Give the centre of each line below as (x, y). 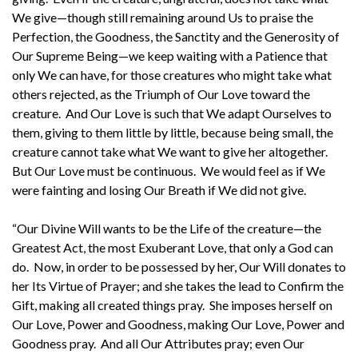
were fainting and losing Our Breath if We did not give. (159, 189)
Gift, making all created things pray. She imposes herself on (172, 304)
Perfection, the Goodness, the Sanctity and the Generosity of (176, 36)
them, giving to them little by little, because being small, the (173, 132)
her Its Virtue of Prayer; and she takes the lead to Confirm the (178, 285)
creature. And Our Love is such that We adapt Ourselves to (172, 113)
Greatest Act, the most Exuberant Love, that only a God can (173, 247)
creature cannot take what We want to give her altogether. (171, 151)
